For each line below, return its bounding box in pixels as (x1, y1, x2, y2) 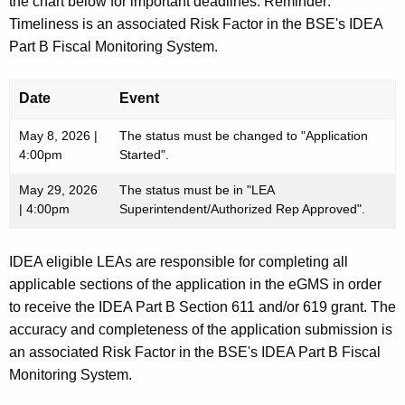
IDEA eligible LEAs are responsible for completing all (9, 253, 348, 269)
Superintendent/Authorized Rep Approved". (119, 201, 365, 216)
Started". (119, 146, 169, 162)
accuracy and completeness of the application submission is (9, 321, 392, 337)
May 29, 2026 (19, 182, 98, 197)
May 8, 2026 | (19, 127, 98, 143)
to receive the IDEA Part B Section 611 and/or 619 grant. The (9, 298, 396, 315)
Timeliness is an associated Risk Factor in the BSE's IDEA (9, 15, 382, 32)
